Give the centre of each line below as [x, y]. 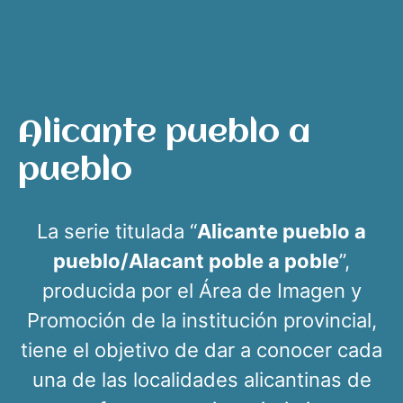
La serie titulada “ [117, 231]
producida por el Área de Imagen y [201, 291]
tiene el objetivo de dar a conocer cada [201, 350]
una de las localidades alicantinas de [201, 380]
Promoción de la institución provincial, [201, 320]
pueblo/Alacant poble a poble [196, 261]
